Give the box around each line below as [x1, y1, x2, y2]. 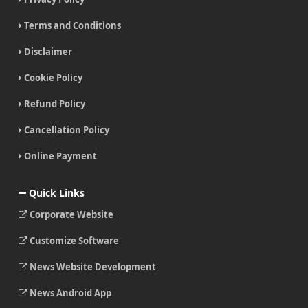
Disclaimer [21, 45, 72, 58]
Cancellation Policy [21, 123, 109, 136]
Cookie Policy [21, 71, 82, 84]
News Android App [27, 287, 111, 300]
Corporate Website [27, 208, 113, 221]
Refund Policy [21, 97, 85, 110]
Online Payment [21, 150, 97, 163]
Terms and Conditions [21, 19, 121, 32]
